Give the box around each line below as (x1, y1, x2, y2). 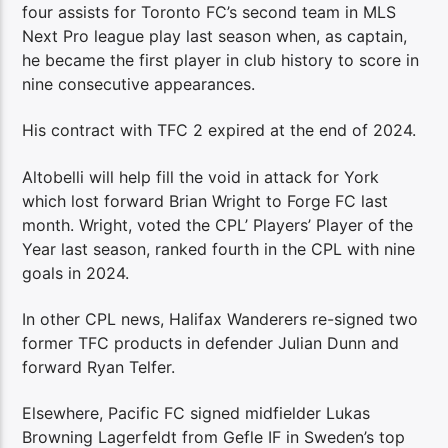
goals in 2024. (22, 262, 130, 283)
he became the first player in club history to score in (22, 49, 420, 70)
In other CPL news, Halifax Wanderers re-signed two (22, 308, 419, 329)
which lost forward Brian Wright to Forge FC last (22, 190, 389, 211)
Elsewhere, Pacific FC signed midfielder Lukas (22, 403, 371, 424)
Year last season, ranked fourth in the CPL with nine (22, 238, 416, 259)
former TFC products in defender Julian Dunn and (22, 332, 400, 353)
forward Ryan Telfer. (22, 356, 176, 377)
